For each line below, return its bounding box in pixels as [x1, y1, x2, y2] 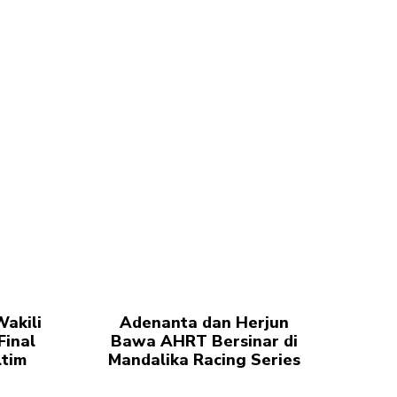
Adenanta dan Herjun [120, 312, 289, 333]
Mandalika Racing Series [108, 349, 300, 370]
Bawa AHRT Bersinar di [111, 331, 298, 352]
